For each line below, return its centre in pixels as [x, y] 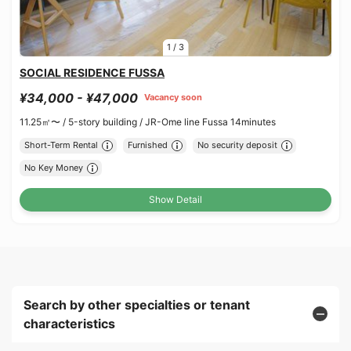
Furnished [147, 145]
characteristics [69, 323]
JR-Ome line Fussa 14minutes [210, 121]
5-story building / [107, 121]
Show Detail [175, 199]
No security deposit [237, 145]
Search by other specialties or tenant [137, 304]
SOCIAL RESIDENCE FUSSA [92, 72]
